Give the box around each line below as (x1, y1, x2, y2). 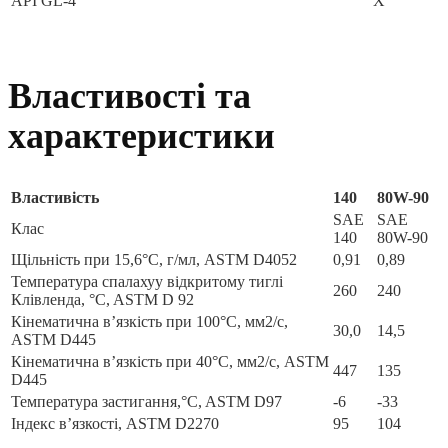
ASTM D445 (11, 331, 96, 349)
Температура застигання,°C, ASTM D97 (11, 393, 282, 411)
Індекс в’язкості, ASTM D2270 (11, 415, 219, 433)
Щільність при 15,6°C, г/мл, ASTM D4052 (11, 251, 297, 269)
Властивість (11, 189, 99, 207)
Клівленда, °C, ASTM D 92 (11, 291, 194, 309)
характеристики (8, 116, 275, 157)
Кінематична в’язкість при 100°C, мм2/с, (11, 313, 288, 331)
